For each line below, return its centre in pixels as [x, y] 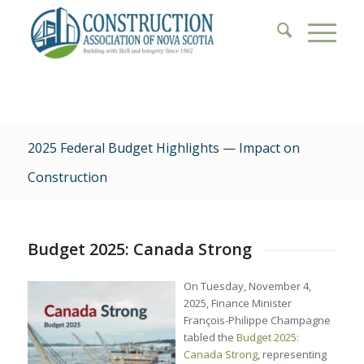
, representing [292, 354]
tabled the [210, 337]
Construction [67, 177]
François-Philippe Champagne [257, 320]
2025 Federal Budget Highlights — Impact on [163, 148]
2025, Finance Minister [237, 303]
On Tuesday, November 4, [247, 286]
